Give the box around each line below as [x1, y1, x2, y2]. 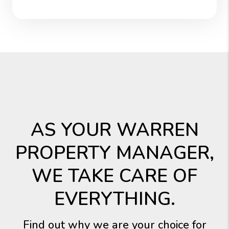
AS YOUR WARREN [30, 118, 199, 143]
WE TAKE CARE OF [32, 164, 197, 189]
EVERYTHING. [54, 187, 175, 212]
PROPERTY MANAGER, [15, 141, 214, 166]
